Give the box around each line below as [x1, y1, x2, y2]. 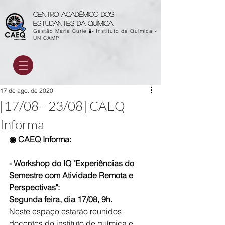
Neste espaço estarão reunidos [9, 206, 124, 216]
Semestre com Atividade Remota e [9, 170, 135, 180]
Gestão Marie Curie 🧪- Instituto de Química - [33, 28, 157, 34]
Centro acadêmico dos [33, 11, 114, 17]
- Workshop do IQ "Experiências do [9, 158, 136, 168]
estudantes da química [33, 20, 113, 26]
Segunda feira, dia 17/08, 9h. [9, 194, 113, 204]
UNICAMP [33, 35, 59, 41]
